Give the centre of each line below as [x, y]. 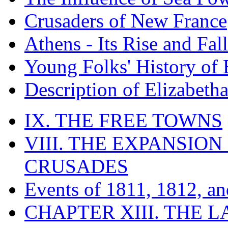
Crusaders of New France [126, 20]
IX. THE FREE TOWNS [123, 120]
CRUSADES [76, 166]
